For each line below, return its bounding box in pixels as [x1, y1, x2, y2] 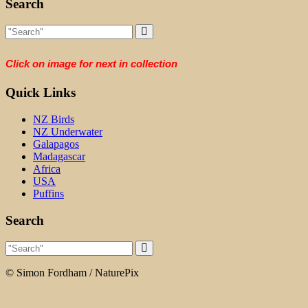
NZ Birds [33, 113, 74, 125]
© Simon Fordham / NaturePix [5, 267, 139, 279]
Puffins [33, 187, 64, 199]
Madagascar [33, 150, 85, 162]
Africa [33, 162, 60, 175]
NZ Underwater [33, 125, 102, 137]
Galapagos [33, 137, 79, 150]
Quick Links [5, 85, 76, 100]
